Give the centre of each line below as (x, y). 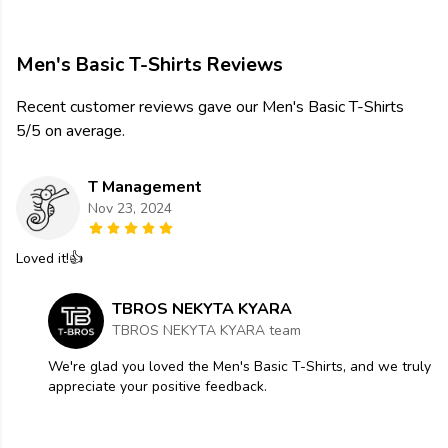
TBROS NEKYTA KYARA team (206, 331)
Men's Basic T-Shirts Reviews (149, 65)
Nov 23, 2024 (130, 209)
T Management (145, 187)
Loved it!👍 (49, 259)
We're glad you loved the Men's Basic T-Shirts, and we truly (239, 367)
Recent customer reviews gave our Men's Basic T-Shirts (210, 107)
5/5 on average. (70, 131)
